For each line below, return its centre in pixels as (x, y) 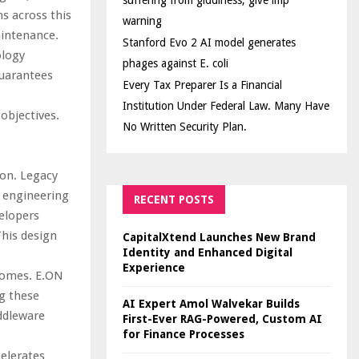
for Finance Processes (184, 334)
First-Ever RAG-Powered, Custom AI (222, 319)
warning (142, 21)
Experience (154, 268)
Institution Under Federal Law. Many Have (226, 106)
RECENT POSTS (174, 200)
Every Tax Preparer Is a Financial (202, 85)
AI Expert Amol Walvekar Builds (211, 304)
